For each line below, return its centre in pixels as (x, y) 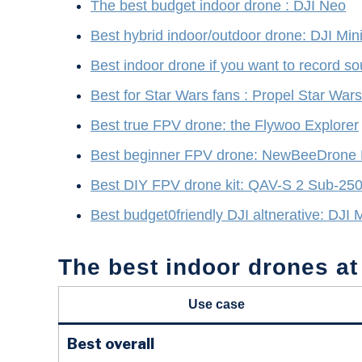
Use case (217, 305)
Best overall (111, 344)
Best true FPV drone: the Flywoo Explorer (225, 126)
